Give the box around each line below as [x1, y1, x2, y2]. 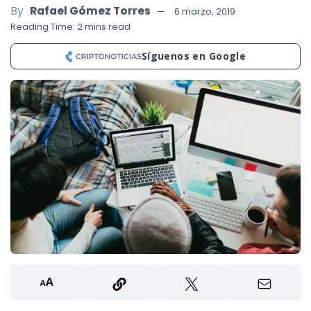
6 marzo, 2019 [174, 4, 235, 18]
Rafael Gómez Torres [30, 3, 151, 18]
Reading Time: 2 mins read [10, 19, 131, 33]
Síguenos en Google [141, 49, 246, 62]
